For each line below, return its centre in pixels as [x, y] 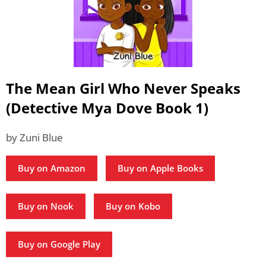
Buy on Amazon [52, 168]
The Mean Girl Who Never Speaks [123, 88]
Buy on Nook [46, 206]
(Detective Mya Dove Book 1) [107, 108]
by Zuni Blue [34, 138]
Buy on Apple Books [160, 168]
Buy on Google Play [59, 244]
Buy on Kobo [133, 206]
